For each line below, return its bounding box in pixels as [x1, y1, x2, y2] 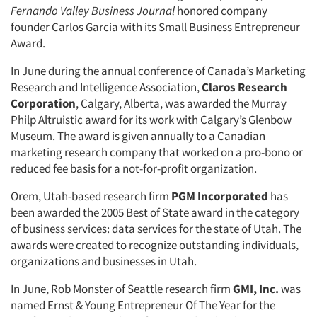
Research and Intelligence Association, [11, 79, 202, 95]
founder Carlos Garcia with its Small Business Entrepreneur [11, 19, 300, 35]
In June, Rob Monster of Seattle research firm [11, 281, 233, 296]
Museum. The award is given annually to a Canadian [11, 128, 265, 144]
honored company [175, 3, 267, 18]
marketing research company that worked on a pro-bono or [11, 144, 303, 160]
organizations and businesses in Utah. [11, 253, 197, 269]
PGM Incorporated [171, 188, 268, 204]
